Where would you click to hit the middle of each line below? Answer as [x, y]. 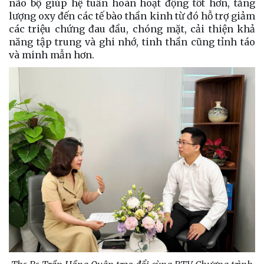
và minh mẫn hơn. [52, 55]
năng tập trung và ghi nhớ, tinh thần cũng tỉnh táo [132, 42]
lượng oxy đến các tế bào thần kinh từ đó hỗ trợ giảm [132, 16]
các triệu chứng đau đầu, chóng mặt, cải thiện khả [132, 29]
